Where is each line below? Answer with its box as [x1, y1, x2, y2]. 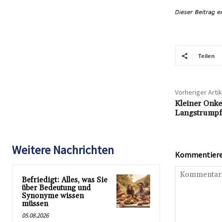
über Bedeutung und [22, 183, 91, 193]
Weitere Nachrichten [12, 142, 114, 158]
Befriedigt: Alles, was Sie [22, 175, 108, 185]
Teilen [198, 52, 215, 60]
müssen [22, 199, 48, 209]
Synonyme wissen [22, 191, 84, 201]
